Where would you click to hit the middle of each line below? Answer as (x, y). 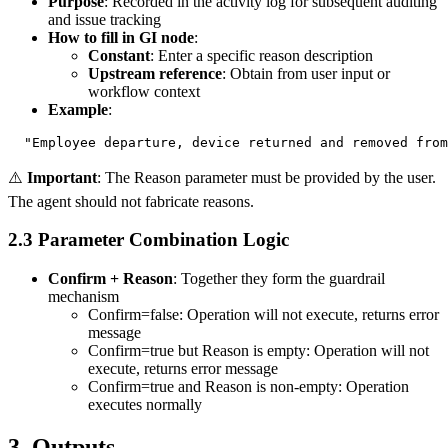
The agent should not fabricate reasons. (131, 201)
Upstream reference (155, 73)
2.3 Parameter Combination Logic (148, 240)
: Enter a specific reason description (261, 55)
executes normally (145, 405)
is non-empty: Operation (330, 387)
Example (78, 109)
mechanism (83, 297)
